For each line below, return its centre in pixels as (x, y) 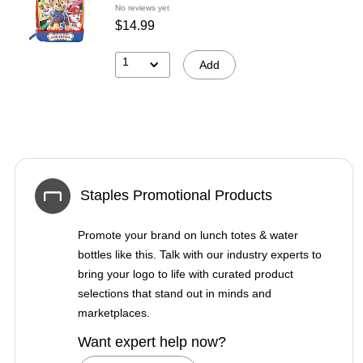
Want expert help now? (152, 342)
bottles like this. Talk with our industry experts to (200, 254)
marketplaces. (114, 312)
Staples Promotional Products (176, 196)
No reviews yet (142, 7)
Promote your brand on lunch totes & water (188, 235)
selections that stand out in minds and (175, 293)
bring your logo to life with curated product (186, 273)
